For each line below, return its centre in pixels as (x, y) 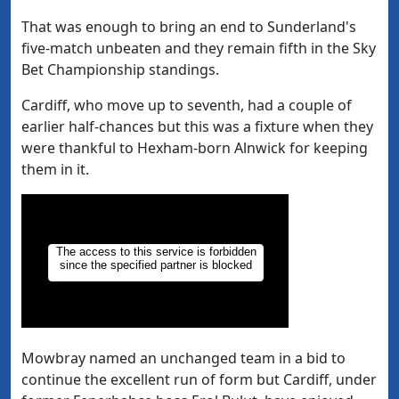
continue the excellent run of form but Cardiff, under (199, 380)
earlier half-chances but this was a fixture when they (197, 127)
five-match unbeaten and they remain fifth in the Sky (199, 49)
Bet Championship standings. (120, 70)
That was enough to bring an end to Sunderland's (189, 27)
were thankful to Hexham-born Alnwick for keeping (195, 148)
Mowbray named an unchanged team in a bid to (183, 358)
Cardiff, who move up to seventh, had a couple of (187, 106)
